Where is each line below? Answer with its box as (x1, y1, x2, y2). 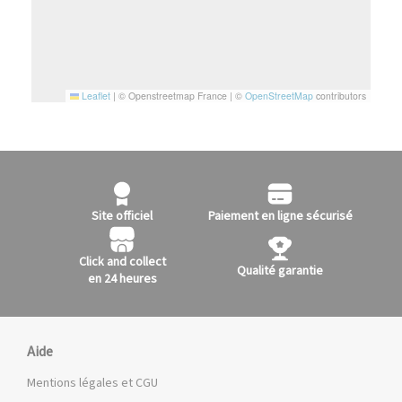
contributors (313, 89, 366, 102)
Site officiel (92, 207, 153, 225)
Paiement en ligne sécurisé (207, 207, 353, 225)
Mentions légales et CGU (27, 374, 158, 392)
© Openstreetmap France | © (116, 89, 245, 102)
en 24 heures (87, 270, 157, 288)
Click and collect (78, 253, 166, 271)
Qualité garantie (237, 261, 323, 280)
